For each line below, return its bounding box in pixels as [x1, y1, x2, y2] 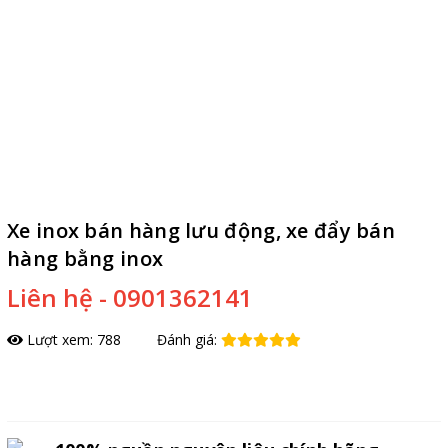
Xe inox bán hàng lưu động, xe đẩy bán [7, 216, 396, 244]
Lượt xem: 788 [23, 329, 121, 349]
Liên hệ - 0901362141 [7, 280, 253, 314]
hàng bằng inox [7, 244, 164, 272]
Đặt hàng [24, 375, 83, 395]
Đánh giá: [157, 329, 221, 349]
